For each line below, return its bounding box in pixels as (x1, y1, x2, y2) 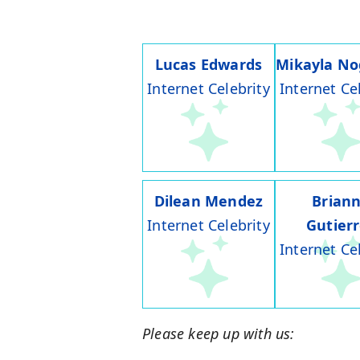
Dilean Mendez (153, 191, 264, 211)
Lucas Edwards (154, 55, 263, 75)
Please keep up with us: (142, 324, 295, 344)
